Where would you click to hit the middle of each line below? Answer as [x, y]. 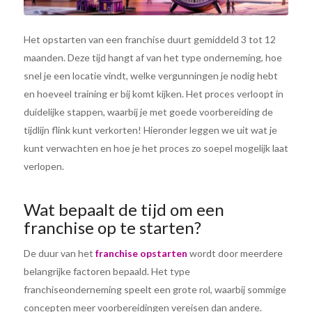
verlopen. [44, 166]
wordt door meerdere [235, 253]
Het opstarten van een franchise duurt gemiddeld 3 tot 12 [149, 39]
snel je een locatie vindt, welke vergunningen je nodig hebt [150, 75]
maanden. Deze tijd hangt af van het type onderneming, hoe [153, 57]
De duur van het [59, 253]
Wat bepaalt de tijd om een [124, 209]
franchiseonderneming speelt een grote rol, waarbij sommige [155, 290]
